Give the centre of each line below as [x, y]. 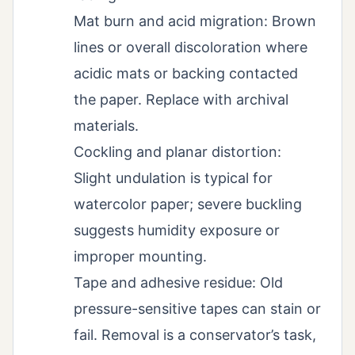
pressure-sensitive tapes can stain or [197, 308]
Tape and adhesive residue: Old [178, 282]
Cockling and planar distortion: [177, 151]
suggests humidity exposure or [177, 230]
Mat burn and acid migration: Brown [195, 21]
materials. [106, 125]
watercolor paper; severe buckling [188, 204]
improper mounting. [140, 256]
